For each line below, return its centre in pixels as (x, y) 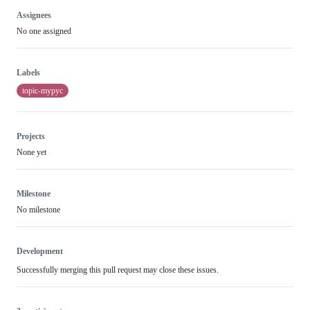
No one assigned (44, 31)
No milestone (38, 210)
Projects (31, 136)
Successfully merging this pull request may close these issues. (118, 270)
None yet (31, 152)
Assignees (34, 15)
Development (40, 251)
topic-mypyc (43, 91)
